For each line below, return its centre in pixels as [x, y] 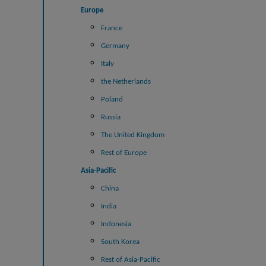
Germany [115, 46]
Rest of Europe [123, 153]
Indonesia [116, 224]
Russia [110, 117]
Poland [112, 99]
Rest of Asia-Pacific [130, 259]
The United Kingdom [132, 135]
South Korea [120, 242]
